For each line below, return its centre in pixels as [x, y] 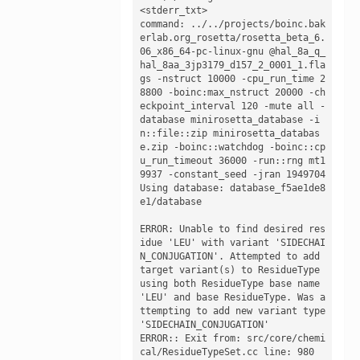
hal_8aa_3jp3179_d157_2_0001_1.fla [232, 65]
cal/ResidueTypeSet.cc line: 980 [227, 352]
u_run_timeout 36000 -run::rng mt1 [232, 160]
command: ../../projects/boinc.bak [232, 24]
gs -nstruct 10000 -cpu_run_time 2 [232, 78]
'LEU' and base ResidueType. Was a [232, 297]
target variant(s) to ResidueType [229, 270]
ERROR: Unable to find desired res [232, 229]
